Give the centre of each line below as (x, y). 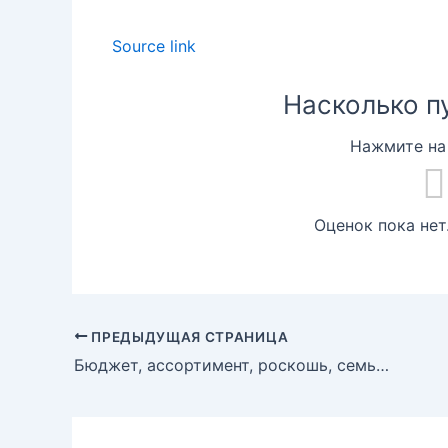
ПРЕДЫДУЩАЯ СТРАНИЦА (188, 336)
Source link (154, 45)
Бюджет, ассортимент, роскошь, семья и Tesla (382, 365)
